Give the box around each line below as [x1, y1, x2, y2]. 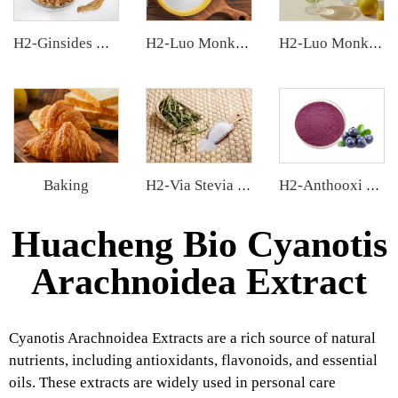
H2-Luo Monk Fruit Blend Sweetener [235, 36, 250, 52]
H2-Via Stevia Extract [237, 179, 251, 194]
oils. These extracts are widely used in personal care [9, 374, 336, 392]
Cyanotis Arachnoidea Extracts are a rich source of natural [9, 330, 376, 347]
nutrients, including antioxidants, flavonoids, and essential [9, 352, 378, 370]
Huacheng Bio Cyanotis [11, 224, 387, 266]
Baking [44, 177, 90, 195]
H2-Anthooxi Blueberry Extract [365, 179, 379, 194]
